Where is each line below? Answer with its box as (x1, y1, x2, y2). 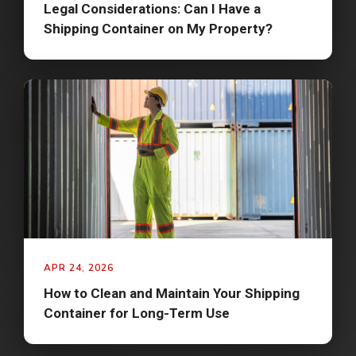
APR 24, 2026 (44, 261, 114, 275)
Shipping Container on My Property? (44, 21, 273, 37)
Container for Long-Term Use (44, 305, 230, 322)
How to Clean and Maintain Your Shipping (44, 285, 300, 302)
